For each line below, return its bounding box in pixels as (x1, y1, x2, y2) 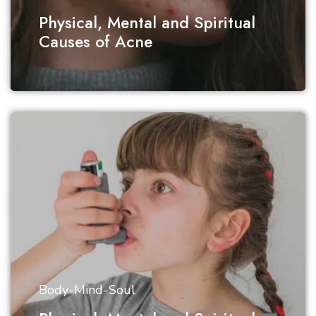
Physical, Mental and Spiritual (39, 11, 255, 35)
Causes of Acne (39, 30, 152, 54)
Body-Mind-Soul (39, 281, 135, 298)
